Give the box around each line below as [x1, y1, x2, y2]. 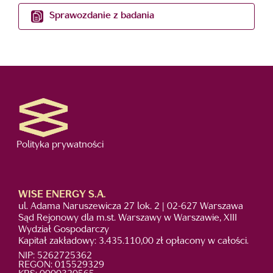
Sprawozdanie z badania [49, 12, 154, 21]
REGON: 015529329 [18, 260, 104, 270]
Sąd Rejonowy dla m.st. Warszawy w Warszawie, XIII [18, 213, 237, 223]
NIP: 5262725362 [18, 251, 92, 261]
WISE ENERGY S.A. [18, 190, 106, 200]
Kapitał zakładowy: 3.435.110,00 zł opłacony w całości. [18, 236, 249, 246]
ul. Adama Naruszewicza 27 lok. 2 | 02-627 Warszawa [18, 202, 243, 211]
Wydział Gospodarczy [18, 225, 109, 235]
